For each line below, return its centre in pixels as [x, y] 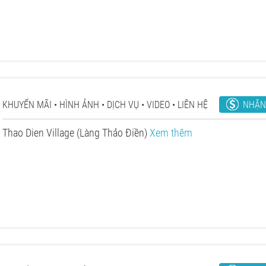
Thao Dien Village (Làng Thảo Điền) [76, 133]
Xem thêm [171, 133]
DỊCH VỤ [123, 105]
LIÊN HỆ [193, 105]
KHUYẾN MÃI [27, 105]
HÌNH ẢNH [79, 105]
